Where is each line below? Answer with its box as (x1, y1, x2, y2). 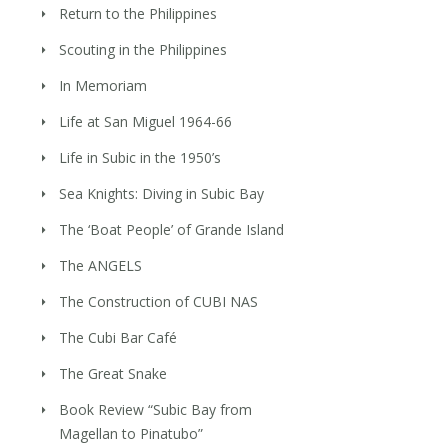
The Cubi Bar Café (59, 327, 178, 347)
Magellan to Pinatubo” (59, 423, 204, 443)
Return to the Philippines (59, 3, 218, 23)
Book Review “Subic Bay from (59, 399, 253, 419)
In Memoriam (59, 75, 148, 95)
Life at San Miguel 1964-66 (59, 111, 233, 131)
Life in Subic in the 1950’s (59, 147, 222, 167)
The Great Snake (59, 363, 168, 383)
